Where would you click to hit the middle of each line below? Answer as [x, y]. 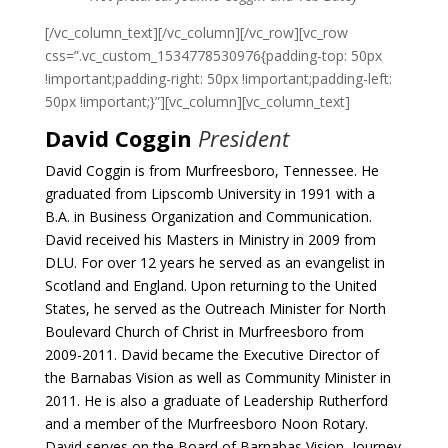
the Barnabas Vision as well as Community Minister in [217, 377]
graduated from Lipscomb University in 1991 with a [209, 193]
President [246, 138]
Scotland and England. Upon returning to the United [210, 285]
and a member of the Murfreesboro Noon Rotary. [206, 423]
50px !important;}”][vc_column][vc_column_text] [197, 101]
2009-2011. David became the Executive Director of [211, 354]
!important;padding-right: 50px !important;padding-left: [218, 78]
